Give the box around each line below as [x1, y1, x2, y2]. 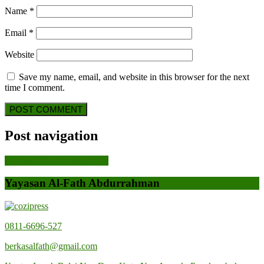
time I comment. [5, 82, 65, 93]
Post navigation [5, 127, 98, 143]
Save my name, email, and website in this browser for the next [19, 71, 249, 82]
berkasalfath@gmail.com [5, 241, 97, 252]
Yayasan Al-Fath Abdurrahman [5, 177, 160, 190]
